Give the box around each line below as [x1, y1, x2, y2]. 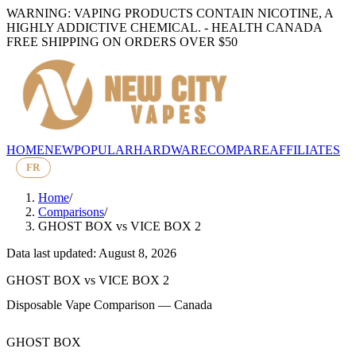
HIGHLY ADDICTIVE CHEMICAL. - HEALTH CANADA [6, 21, 323, 34]
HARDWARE [133, 142, 207, 157]
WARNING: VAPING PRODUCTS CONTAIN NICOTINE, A [6, 6, 333, 20]
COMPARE [207, 142, 269, 157]
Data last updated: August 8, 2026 [6, 246, 176, 260]
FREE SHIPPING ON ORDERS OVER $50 [6, 35, 238, 48]
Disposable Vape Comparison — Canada [6, 297, 212, 311]
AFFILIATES [269, 142, 340, 157]
